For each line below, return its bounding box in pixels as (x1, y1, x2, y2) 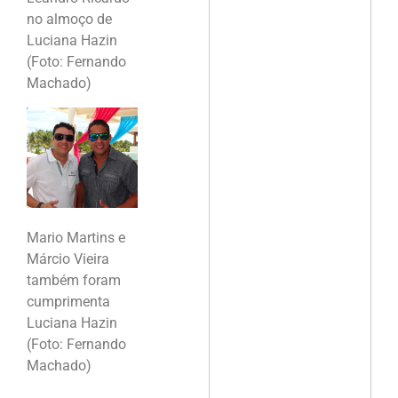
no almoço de (27, 11, 112, 28)
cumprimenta (27, 292, 110, 310)
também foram (27, 271, 121, 289)
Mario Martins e (27, 228, 125, 246)
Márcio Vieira (27, 250, 109, 267)
